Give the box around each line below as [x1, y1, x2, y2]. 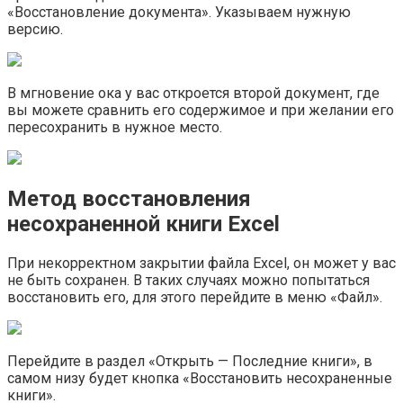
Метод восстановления [7, 186, 251, 212]
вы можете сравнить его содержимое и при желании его [7, 102, 394, 120]
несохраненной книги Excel [7, 211, 280, 237]
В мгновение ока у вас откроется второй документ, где [7, 85, 380, 103]
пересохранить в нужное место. [7, 119, 222, 137]
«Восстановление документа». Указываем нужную [7, 4, 351, 22]
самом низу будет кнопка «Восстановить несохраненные [7, 370, 392, 388]
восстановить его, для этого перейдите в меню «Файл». [7, 289, 382, 307]
